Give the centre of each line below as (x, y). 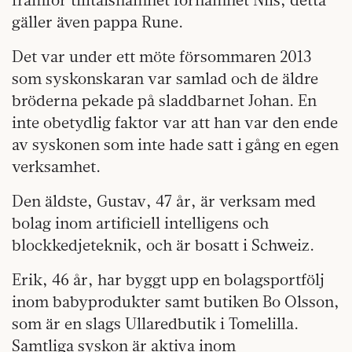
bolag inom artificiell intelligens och (140, 222)
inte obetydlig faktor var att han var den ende (175, 122)
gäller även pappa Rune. (97, 21)
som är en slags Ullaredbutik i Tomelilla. (155, 323)
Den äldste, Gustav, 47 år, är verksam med (164, 200)
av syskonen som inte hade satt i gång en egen (175, 144)
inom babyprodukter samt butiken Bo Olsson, (176, 301)
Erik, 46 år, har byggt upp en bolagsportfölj (168, 279)
